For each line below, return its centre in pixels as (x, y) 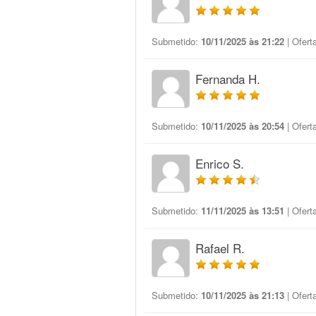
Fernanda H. (228, 79)
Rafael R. (220, 248)
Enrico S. (220, 163)
